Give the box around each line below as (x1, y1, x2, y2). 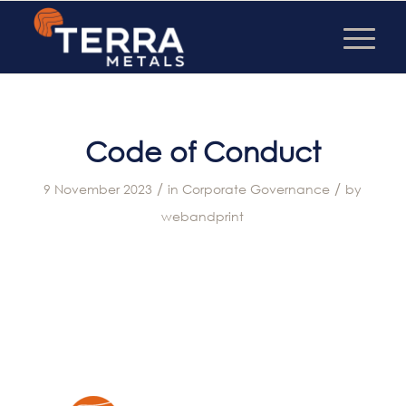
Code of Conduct (84, 134, 321, 168)
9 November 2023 (43, 180, 153, 198)
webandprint (161, 208, 245, 225)
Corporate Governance (182, 180, 331, 198)
